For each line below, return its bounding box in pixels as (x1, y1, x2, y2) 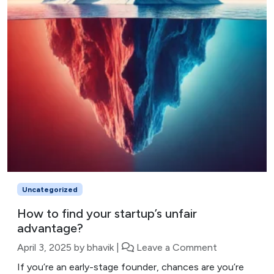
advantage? (17, 220, 83, 235)
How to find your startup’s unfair (17, 206, 197, 221)
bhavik (87, 241, 114, 253)
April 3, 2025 (17, 241, 72, 253)
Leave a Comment (136, 241, 217, 253)
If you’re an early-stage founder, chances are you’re (17, 261, 244, 273)
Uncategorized (21, 185, 78, 194)
